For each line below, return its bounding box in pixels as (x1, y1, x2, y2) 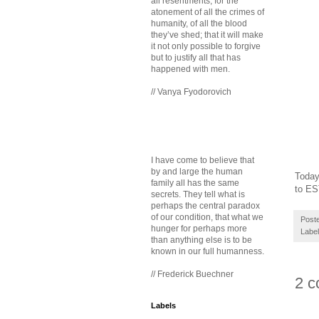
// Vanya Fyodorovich (151, 87, 231, 97)
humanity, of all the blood (151, 19, 247, 28)
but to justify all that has (151, 53, 241, 63)
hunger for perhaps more (151, 224, 247, 234)
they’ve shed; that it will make (151, 30, 263, 40)
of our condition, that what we (151, 212, 263, 222)
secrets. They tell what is (151, 189, 245, 199)
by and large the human (151, 167, 243, 177)
